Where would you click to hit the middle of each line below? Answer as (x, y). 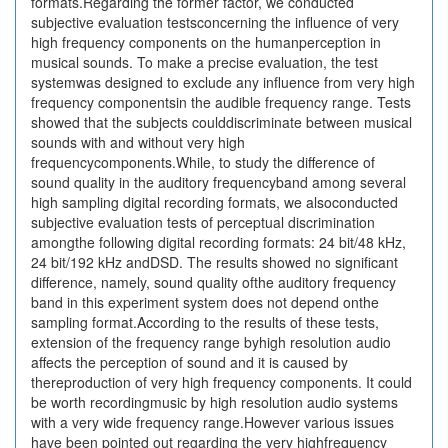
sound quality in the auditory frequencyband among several (218, 182)
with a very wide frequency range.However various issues (212, 422)
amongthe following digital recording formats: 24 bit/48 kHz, (218, 242)
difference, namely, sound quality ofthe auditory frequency (213, 282)
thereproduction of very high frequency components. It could (221, 382)
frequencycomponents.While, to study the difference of (203, 162)
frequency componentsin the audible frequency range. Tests (221, 102)
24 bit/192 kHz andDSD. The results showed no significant (214, 262)
